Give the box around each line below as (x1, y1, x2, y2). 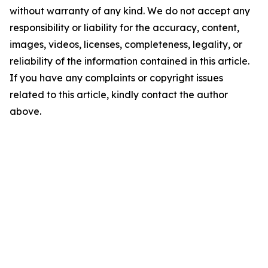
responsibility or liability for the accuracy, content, (10, 22, 239, 33)
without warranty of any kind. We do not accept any (10, 5, 250, 17)
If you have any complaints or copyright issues (10, 72, 223, 84)
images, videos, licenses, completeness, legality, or (10, 38, 242, 50)
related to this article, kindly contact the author (10, 89, 228, 100)
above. (10, 105, 41, 117)
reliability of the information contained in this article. (10, 55, 249, 67)
